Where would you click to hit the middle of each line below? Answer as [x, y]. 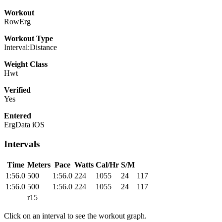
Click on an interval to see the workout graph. [75, 216]
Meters [39, 165]
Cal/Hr [107, 165]
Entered [18, 116]
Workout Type [28, 39]
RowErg [17, 22]
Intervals [22, 144]
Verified [17, 90]
